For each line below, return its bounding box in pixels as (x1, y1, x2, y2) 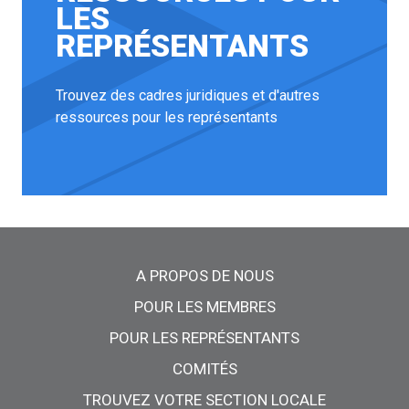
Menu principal (22, 246, 168, 272)
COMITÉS (172, 359, 237, 378)
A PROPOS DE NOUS (135, 266, 274, 285)
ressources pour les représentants (56, 109, 278, 127)
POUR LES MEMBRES (133, 297, 276, 316)
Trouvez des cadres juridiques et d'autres (56, 87, 320, 105)
